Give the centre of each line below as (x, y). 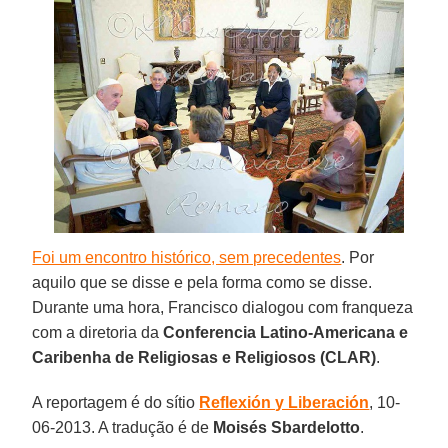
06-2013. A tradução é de (123, 427)
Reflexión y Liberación (284, 402)
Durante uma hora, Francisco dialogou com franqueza (223, 307)
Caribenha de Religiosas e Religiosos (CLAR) (204, 357)
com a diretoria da (98, 332)
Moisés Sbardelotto (287, 427)
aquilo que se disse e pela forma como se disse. (202, 282)
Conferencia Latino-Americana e (286, 332)
